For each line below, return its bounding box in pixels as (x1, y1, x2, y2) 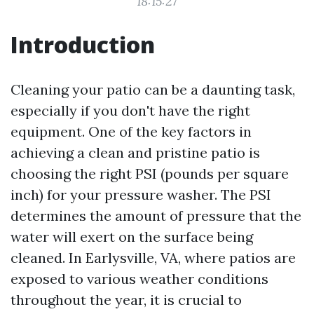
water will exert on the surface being (11, 228, 253, 245)
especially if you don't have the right (11, 102, 250, 119)
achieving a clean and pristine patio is (11, 144, 260, 161)
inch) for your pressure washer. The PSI (11, 186, 271, 203)
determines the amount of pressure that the (11, 207, 301, 224)
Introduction (11, 29, 155, 60)
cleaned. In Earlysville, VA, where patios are (11, 249, 296, 266)
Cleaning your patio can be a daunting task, (11, 81, 295, 98)
